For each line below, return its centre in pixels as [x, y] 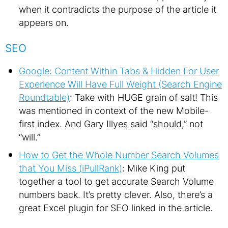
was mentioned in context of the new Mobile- [114, 110]
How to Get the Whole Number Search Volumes [119, 155]
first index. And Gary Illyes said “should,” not [111, 124]
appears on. [44, 22]
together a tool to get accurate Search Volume [116, 181]
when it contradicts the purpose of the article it [118, 9]
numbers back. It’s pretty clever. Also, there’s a [116, 194]
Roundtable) [44, 97]
